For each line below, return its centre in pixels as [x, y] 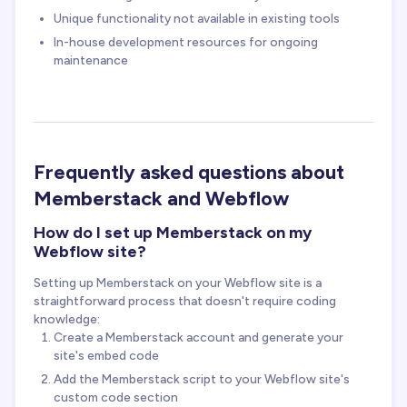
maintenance [91, 60]
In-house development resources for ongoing [186, 41]
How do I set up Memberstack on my [173, 232]
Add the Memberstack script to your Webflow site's [202, 379]
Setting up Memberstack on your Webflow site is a [178, 283]
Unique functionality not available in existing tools [197, 18]
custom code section [116, 397]
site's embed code [106, 356]
